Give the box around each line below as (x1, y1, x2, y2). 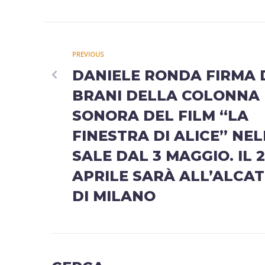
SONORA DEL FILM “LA (72, 107, 248, 124)
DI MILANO (72, 188, 156, 205)
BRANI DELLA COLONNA (72, 87, 260, 104)
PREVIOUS (72, 50, 104, 59)
